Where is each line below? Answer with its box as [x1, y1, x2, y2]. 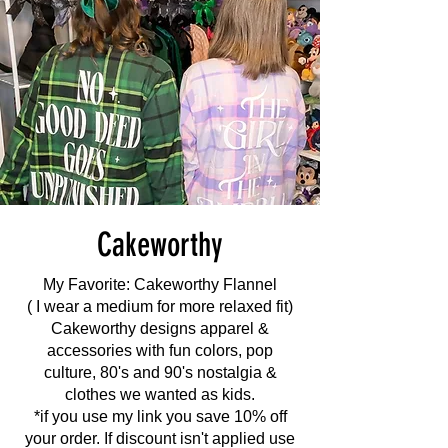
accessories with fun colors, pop [47, 342, 273, 359]
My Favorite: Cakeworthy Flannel [43, 276, 277, 293]
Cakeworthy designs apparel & [51, 320, 269, 337]
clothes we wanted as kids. [65, 386, 255, 403]
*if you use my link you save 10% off [33, 408, 287, 425]
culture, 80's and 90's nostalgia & [43, 364, 277, 381]
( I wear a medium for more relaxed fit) [27, 298, 293, 315]
